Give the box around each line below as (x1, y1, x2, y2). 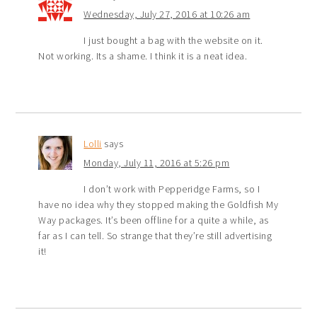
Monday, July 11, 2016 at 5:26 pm (83, 156, 230, 169)
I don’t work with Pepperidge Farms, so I (83, 182, 260, 195)
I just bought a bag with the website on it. (83, 33, 263, 47)
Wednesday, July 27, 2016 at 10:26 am (83, 7, 250, 21)
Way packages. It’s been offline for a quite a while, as (38, 213, 269, 226)
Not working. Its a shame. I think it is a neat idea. (38, 49, 248, 62)
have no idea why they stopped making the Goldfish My (38, 197, 279, 211)
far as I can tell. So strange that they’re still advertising (38, 229, 272, 242)
